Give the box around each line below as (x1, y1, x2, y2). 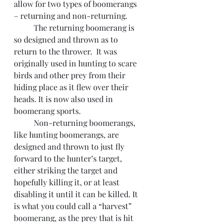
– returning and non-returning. (14, 10, 127, 21)
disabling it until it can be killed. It (14, 189, 140, 199)
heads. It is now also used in (14, 94, 115, 104)
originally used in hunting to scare (14, 58, 139, 68)
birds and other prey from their (14, 70, 127, 80)
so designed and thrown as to (14, 34, 120, 45)
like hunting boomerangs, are (14, 129, 121, 140)
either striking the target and (14, 165, 119, 175)
